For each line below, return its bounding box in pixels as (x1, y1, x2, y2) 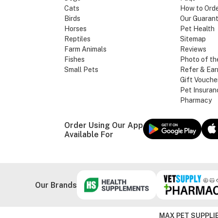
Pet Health (180, 25, 215, 33)
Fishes (64, 55, 85, 64)
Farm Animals (64, 45, 107, 54)
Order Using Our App (64, 120, 143, 130)
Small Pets (64, 66, 98, 74)
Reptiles (64, 35, 91, 43)
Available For (64, 129, 113, 139)
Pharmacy (180, 96, 212, 105)
